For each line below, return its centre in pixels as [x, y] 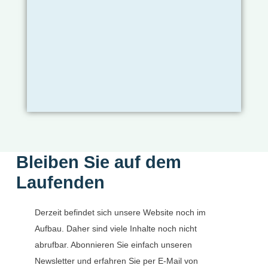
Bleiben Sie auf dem [98, 162]
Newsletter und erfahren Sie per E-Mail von [117, 261]
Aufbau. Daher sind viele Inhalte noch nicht [116, 228]
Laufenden [60, 182]
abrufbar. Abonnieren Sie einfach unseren [114, 244]
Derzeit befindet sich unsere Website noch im [121, 212]
